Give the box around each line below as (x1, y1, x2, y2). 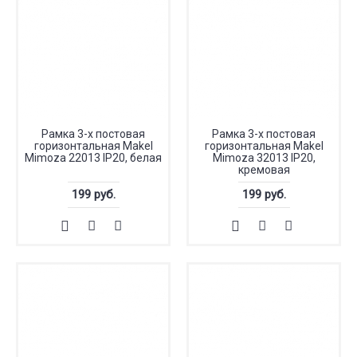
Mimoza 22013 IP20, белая (25, 151, 162, 164)
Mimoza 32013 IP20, (212, 151, 316, 164)
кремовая (237, 163, 290, 176)
